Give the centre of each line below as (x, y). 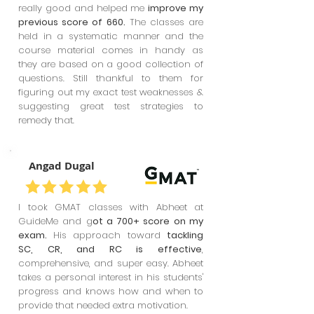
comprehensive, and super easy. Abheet (111, 263)
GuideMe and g (55, 221)
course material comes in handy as (111, 50)
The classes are (164, 22)
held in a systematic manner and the (111, 36)
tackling (185, 235)
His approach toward (110, 235)
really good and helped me (83, 8)
